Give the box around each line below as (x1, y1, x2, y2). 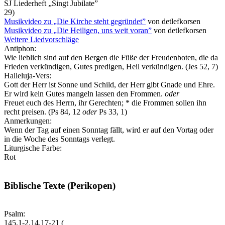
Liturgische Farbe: (4, 143, 62, 152)
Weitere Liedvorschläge (4, 35, 79, 44)
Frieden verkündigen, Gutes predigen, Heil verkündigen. (4, 62, 183, 71)
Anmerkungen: (4, 116, 52, 125)
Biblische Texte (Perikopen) (4, 180, 116, 191)
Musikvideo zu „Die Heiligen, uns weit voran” (4, 26, 152, 35)
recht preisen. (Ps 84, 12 (4, 107, 82, 116)
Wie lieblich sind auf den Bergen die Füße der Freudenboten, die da (4, 53, 218, 62)
